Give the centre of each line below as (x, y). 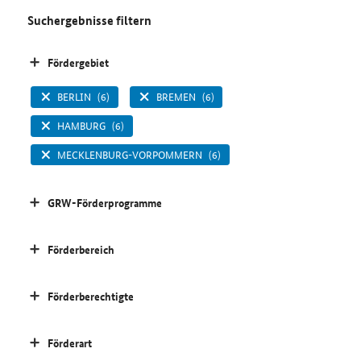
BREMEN (176, 97)
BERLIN (75, 97)
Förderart (69, 343)
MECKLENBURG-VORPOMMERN (130, 155)
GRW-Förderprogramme (104, 203)
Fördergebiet (78, 62)
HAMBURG (82, 126)
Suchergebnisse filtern (89, 21)
